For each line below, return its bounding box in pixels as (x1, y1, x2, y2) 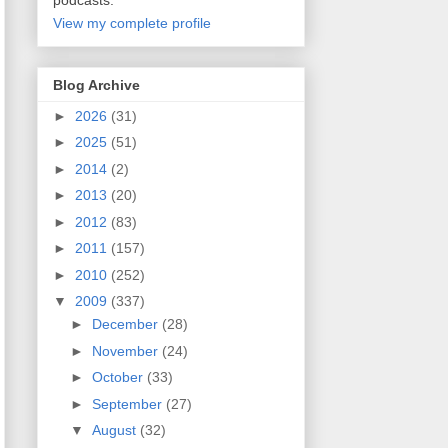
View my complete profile (53, 15, 211, 32)
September (91, 395, 166, 412)
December (91, 316, 162, 333)
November (91, 342, 162, 359)
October (91, 369, 147, 386)
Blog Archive (53, 76, 140, 93)
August (91, 422, 140, 439)
